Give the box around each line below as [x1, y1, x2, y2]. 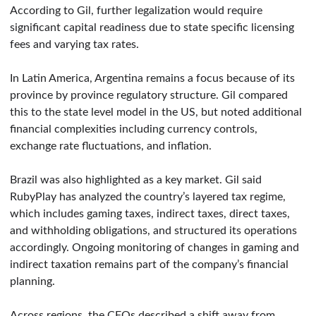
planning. [10, 275, 55, 287]
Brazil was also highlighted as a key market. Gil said [10, 174, 262, 186]
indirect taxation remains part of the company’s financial [10, 258, 288, 270]
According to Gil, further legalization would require [10, 4, 262, 16]
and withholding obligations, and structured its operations [10, 224, 297, 236]
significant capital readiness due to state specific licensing [10, 21, 294, 33]
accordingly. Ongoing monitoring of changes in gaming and [10, 241, 299, 253]
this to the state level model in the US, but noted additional [10, 106, 302, 118]
